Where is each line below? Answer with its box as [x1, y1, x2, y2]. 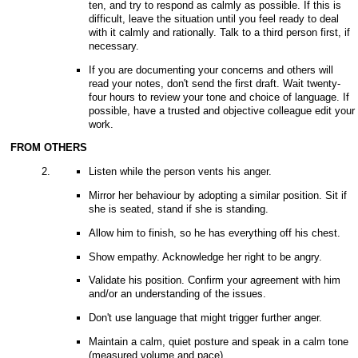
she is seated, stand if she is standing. [88, 203, 268, 216]
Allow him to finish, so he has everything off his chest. [88, 226, 340, 239]
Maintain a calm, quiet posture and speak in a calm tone [88, 336, 348, 348]
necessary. [88, 39, 139, 52]
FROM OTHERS [10, 141, 87, 154]
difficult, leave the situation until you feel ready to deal [88, 12, 339, 25]
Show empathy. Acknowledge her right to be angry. [88, 250, 322, 263]
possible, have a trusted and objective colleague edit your [88, 104, 355, 117]
